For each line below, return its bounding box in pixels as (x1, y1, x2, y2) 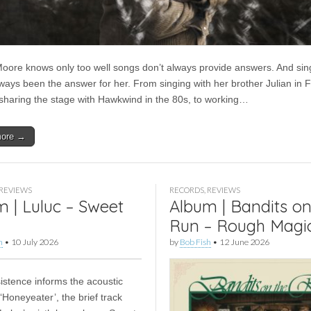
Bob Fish (180, 237, 211, 247)
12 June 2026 (219, 237, 269, 247)
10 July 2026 (11, 237, 58, 247)
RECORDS (169, 185, 204, 194)
